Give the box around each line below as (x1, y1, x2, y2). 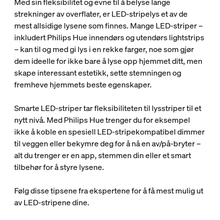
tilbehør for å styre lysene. (14, 162, 106, 172)
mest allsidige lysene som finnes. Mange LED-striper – (14, 20, 203, 31)
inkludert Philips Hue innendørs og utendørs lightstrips (14, 32, 204, 43)
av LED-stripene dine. (14, 197, 89, 208)
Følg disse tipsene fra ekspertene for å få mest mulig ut (14, 185, 203, 196)
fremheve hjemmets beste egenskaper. (14, 79, 152, 90)
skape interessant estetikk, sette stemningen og (14, 67, 181, 78)
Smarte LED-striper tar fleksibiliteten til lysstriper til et (14, 103, 201, 113)
